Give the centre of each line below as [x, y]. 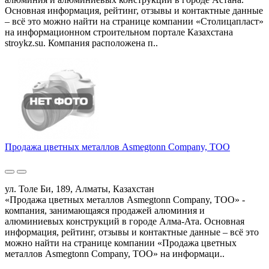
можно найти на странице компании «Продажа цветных [121, 243]
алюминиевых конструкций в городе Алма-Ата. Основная [125, 221]
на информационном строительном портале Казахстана [119, 32]
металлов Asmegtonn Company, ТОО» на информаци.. [115, 253]
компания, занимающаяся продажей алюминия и [105, 210]
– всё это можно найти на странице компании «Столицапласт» [134, 21]
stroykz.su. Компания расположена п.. [81, 43]
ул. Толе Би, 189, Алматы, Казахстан [80, 189]
